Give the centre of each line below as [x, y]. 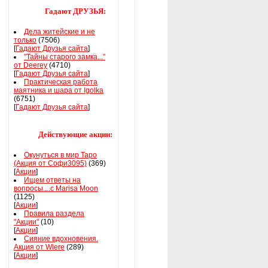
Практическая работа [61, 82]
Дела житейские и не [60, 32]
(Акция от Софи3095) [50, 163]
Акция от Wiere [39, 247]
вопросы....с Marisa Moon [56, 188]
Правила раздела [54, 214]
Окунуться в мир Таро [60, 155]
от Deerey [31, 65]
